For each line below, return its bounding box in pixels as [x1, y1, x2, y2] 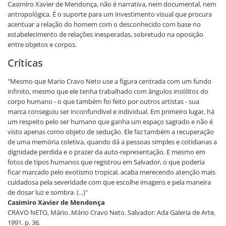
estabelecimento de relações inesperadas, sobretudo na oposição [8, 29, 203, 39]
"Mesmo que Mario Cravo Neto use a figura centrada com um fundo [8, 76, 211, 86]
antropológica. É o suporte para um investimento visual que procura [8, 9, 212, 19]
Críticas [8, 55, 43, 70]
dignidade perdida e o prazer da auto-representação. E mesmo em [8, 147, 205, 156]
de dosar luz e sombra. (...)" [8, 187, 88, 197]
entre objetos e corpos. [8, 39, 77, 49]
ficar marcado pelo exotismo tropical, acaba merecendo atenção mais [8, 167, 215, 177]
